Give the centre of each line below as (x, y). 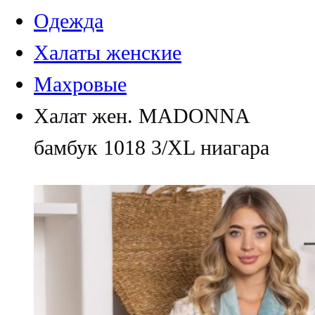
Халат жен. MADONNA (141, 116)
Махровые (80, 84)
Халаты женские (108, 52)
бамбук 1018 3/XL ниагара (152, 147)
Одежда (69, 21)
